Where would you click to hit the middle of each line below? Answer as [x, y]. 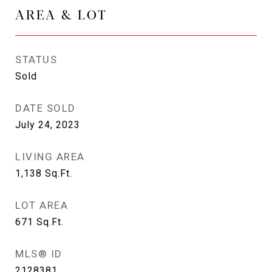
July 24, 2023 [48, 125]
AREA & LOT [61, 14]
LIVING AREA [50, 157]
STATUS [36, 59]
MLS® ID [39, 254]
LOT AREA [42, 205]
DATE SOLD [46, 108]
